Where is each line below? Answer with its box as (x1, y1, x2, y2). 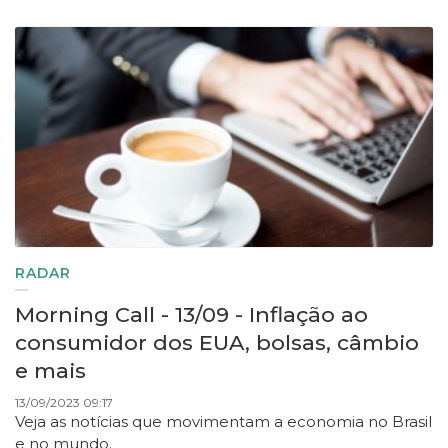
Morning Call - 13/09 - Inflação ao (15, 302, 368, 328)
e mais (15, 358, 86, 384)
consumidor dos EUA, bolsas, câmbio (15, 330, 419, 356)
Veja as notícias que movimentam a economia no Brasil (15, 412, 432, 432)
